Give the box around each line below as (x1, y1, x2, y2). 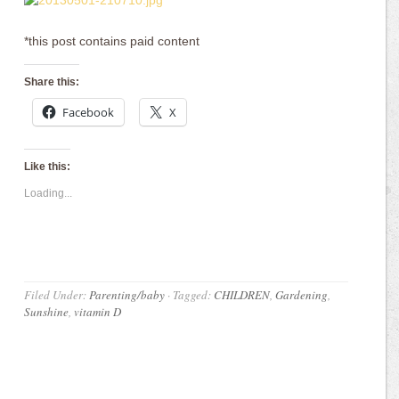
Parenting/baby (89, 287, 166, 304)
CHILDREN (214, 287, 271, 304)
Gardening (275, 287, 329, 304)
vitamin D (74, 304, 122, 321)
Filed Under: (24, 287, 90, 304)
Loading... (24, 187, 73, 200)
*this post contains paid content (24, 34, 200, 49)
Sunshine (24, 304, 69, 321)
